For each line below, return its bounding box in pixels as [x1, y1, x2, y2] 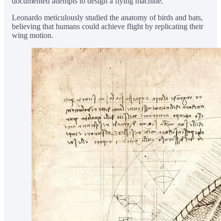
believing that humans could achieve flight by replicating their [12, 22, 203, 31]
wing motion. [12, 31, 53, 39]
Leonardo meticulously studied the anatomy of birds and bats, [12, 13, 203, 22]
